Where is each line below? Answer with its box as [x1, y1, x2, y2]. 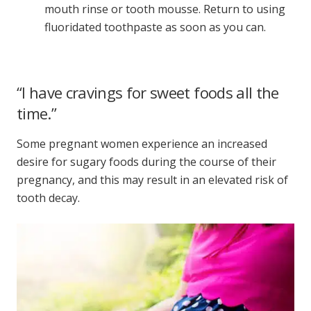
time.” [17, 103, 57, 124]
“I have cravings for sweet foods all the [17, 82, 279, 103]
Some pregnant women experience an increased [17, 136, 267, 152]
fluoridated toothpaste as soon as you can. [44, 19, 266, 35]
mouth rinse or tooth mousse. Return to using [44, 1, 285, 17]
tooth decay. [17, 190, 80, 206]
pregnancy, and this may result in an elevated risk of [17, 172, 288, 188]
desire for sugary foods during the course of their [17, 154, 276, 170]
